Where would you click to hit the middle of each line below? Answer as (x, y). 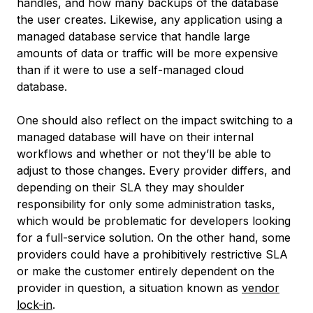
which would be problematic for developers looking (154, 221)
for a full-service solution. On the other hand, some (154, 238)
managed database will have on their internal (135, 137)
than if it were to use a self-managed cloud (130, 70)
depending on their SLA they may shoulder (131, 187)
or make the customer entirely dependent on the (146, 271)
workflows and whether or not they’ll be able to (144, 154)
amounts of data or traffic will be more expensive (147, 53)
